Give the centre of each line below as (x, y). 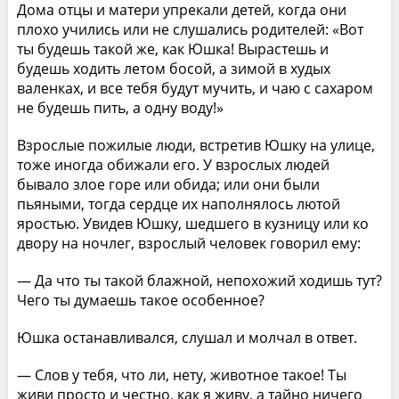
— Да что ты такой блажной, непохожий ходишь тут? (199, 280)
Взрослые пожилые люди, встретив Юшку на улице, (195, 145)
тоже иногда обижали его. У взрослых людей (173, 164)
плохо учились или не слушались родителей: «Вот (190, 29)
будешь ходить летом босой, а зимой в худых (173, 68)
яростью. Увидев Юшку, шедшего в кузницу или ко (192, 223)
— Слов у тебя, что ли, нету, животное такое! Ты (181, 375)
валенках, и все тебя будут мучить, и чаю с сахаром (195, 88)
